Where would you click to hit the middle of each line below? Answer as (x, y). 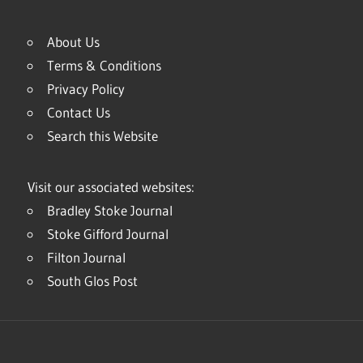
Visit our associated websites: (111, 187)
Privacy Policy (86, 89)
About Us (73, 42)
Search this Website (102, 136)
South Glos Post (92, 281)
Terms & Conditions (104, 66)
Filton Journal (86, 258)
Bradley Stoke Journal (110, 211)
